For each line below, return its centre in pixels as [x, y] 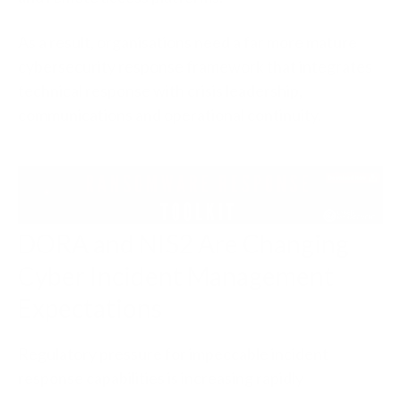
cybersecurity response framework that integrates [195, 66]
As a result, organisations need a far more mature [188, 42]
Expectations [90, 307]
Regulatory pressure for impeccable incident [173, 353]
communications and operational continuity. [170, 114]
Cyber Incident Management [176, 275]
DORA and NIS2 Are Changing [183, 243]
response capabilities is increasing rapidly [161, 377]
